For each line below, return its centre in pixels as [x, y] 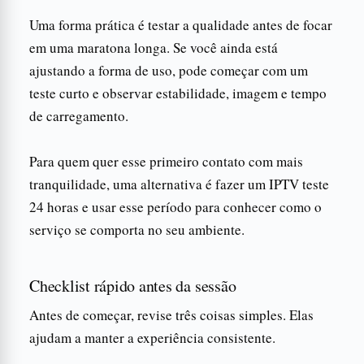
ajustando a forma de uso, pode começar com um [169, 70]
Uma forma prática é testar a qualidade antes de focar [181, 24]
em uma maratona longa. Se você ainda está [154, 47]
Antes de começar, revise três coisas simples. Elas [171, 314]
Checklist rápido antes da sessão [133, 285]
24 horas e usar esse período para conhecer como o [175, 206]
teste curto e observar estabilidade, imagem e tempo [178, 93]
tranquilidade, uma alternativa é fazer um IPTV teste [179, 184]
